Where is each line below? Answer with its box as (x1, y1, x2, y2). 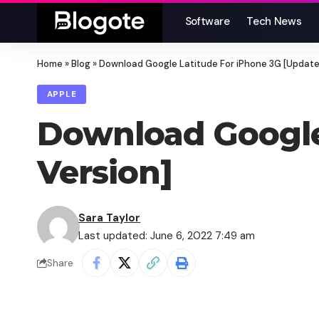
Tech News (246, 14, 302, 28)
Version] (37, 152, 172, 192)
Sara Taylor (78, 211, 141, 226)
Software (184, 14, 230, 28)
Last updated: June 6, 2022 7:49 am (78, 229, 256, 244)
